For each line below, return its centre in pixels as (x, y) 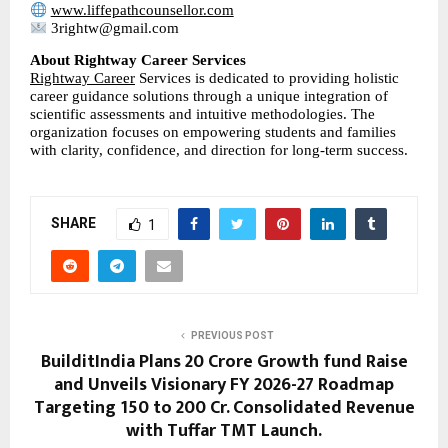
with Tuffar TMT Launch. (224, 430)
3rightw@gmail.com (112, 28)
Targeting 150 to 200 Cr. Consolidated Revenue (224, 407)
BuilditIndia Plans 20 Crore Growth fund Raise (224, 361)
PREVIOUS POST (232, 335)
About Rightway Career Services (138, 59)
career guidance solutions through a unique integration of (209, 95)
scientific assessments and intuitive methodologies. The (202, 113)
